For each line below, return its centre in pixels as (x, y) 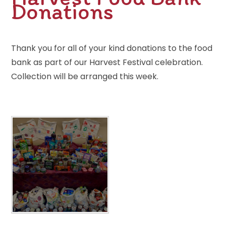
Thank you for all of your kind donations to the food (112, 48)
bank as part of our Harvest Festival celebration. (107, 62)
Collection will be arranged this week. (86, 76)
